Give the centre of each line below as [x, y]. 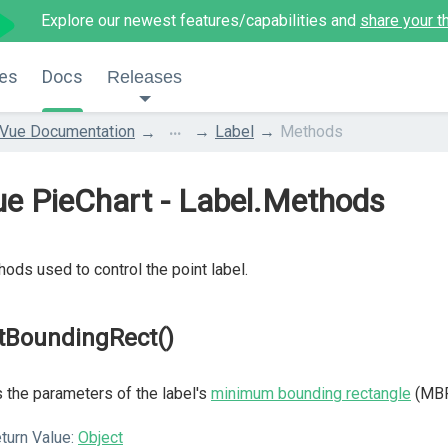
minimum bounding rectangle [311, 393]
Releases [144, 77]
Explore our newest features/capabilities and [200, 20]
